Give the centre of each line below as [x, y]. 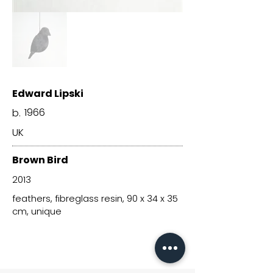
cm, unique [37, 211]
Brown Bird [40, 160]
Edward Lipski [48, 94]
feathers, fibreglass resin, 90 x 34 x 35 [95, 198]
